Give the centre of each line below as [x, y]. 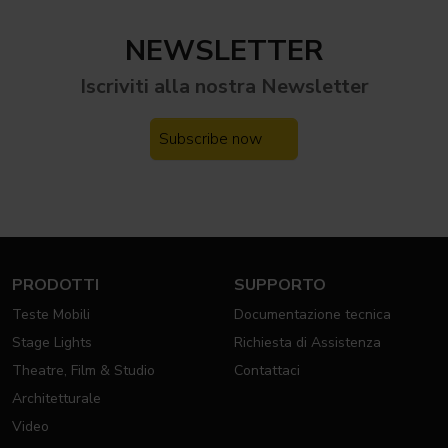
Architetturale [56, 398]
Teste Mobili [51, 314]
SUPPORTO [279, 284]
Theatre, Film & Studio [83, 370]
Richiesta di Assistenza [307, 342]
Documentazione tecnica [312, 314]
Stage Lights [52, 342]
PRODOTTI [55, 284]
